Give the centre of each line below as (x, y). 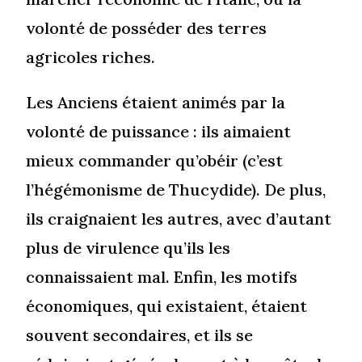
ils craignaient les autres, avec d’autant (179, 219)
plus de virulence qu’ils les (128, 248)
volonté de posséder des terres (147, 28)
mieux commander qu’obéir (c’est (155, 161)
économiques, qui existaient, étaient (167, 306)
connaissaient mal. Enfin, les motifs (162, 277)
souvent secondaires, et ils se (140, 335)
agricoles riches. (91, 57)
